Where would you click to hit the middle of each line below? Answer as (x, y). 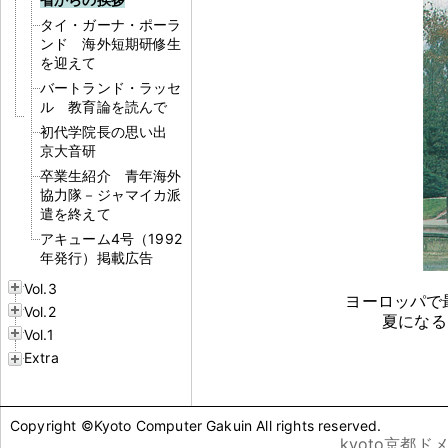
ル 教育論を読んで (104, 106)
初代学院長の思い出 (111, 131)
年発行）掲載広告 (97, 257)
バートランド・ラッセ (111, 87)
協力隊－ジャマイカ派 (111, 194)
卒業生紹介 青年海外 (111, 175)
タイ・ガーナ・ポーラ (111, 24)
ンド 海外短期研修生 (111, 43)
